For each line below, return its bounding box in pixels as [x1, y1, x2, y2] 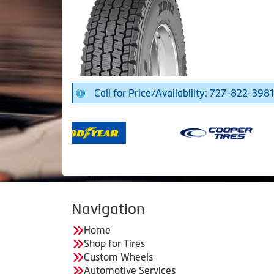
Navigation [72, 200, 145, 217]
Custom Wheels [84, 251, 153, 262]
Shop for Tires [84, 237, 145, 249]
